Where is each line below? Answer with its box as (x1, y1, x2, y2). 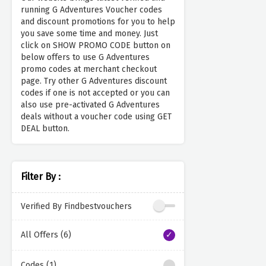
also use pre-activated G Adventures (21, 100, 160, 110)
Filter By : (21, 171, 61, 183)
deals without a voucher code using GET (21, 112, 172, 122)
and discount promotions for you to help (21, 17, 175, 27)
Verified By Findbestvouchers (21, 201, 132, 211)
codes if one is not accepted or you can (21, 88, 170, 99)
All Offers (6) (21, 230, 71, 240)
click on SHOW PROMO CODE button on (21, 40, 170, 51)
